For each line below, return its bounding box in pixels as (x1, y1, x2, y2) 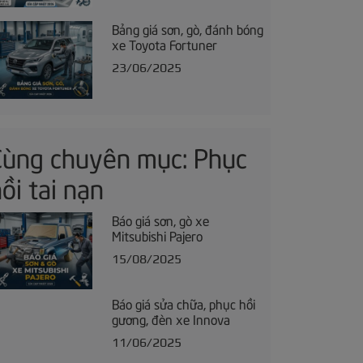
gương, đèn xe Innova (111, 309, 230, 327)
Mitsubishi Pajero (111, 225, 203, 244)
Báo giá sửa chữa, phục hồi (111, 293, 255, 312)
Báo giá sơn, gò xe (111, 210, 209, 228)
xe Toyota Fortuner (111, 35, 217, 53)
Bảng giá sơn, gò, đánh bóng (111, 19, 263, 38)
